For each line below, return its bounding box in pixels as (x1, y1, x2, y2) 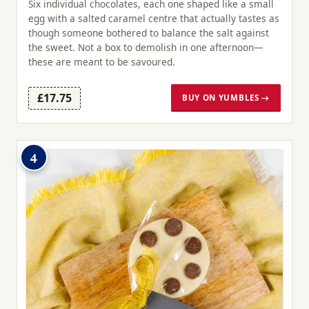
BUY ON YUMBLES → (181, 92, 270, 103)
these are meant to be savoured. (28, 55, 175, 69)
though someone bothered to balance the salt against (28, 26, 269, 40)
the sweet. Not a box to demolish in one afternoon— (28, 41, 263, 54)
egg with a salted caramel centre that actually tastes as (28, 12, 279, 26)
